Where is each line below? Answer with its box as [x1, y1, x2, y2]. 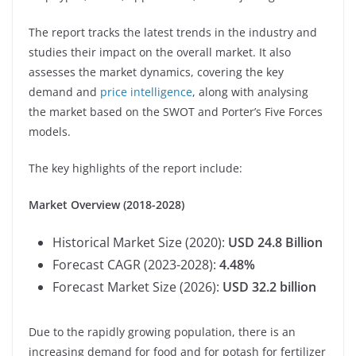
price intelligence [100, 83, 192, 99]
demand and [29, 83, 100, 99]
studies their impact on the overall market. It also [29, 44, 291, 60]
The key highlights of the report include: [29, 160, 242, 176]
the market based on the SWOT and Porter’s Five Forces [29, 103, 323, 119]
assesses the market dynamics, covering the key [29, 64, 284, 79]
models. [29, 123, 71, 139]
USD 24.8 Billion [228, 233, 323, 251]
